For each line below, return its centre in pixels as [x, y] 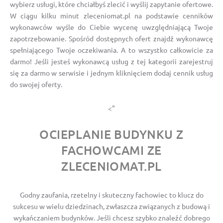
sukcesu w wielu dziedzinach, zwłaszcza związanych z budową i [111, 206]
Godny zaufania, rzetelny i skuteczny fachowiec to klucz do [111, 194]
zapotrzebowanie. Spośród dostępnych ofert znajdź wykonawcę [111, 38]
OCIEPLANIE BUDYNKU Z [111, 134]
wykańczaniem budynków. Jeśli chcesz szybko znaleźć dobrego [111, 217]
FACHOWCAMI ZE [111, 150]
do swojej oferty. [36, 84]
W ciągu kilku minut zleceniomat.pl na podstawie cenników [111, 15]
